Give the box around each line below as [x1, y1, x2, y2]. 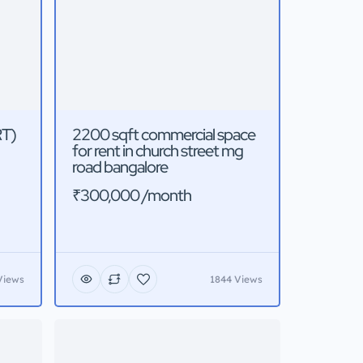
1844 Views [210, 272, 263, 285]
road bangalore [72, 156, 168, 178]
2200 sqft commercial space [72, 124, 255, 146]
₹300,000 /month [72, 185, 191, 207]
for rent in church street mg [72, 140, 243, 162]
